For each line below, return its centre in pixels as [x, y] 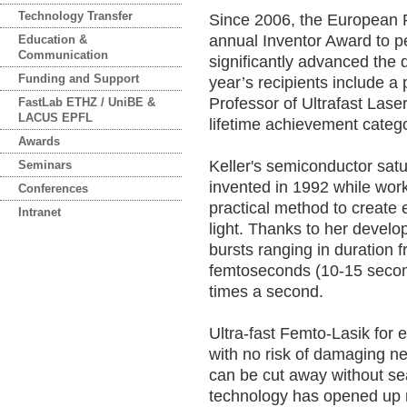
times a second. [266, 292]
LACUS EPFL [55, 118]
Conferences [53, 189]
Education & [53, 40]
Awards [39, 141]
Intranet [40, 212]
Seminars [45, 165]
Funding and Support [79, 79]
